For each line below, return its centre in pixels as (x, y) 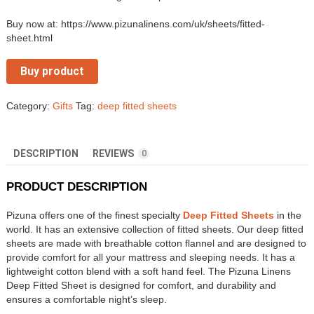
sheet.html (29, 38)
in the (288, 216)
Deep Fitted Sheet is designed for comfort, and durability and (141, 286)
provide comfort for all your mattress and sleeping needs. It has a (151, 258)
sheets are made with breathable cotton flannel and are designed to (156, 244)
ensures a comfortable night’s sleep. (87, 300)
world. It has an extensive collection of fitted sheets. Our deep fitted (155, 230)
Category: (29, 106)
